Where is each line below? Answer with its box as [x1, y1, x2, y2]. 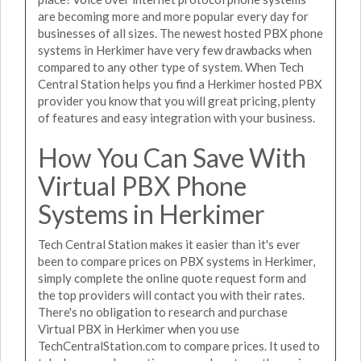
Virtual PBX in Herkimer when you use [38, 322, 239, 336]
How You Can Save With [38, 141, 306, 173]
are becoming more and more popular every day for [38, 8, 309, 23]
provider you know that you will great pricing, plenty [38, 93, 316, 108]
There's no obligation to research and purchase [38, 305, 288, 319]
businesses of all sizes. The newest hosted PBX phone [38, 25, 323, 40]
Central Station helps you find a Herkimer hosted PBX [38, 76, 322, 91]
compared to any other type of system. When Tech [38, 59, 304, 74]
